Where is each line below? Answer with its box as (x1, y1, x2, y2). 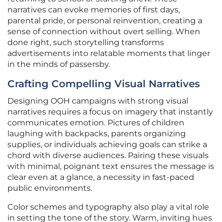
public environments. (7, 183, 92, 193)
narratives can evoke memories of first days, (7, 5, 180, 15)
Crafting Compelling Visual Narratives (7, 78, 200, 90)
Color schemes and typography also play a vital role (7, 202, 209, 212)
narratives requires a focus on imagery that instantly (7, 107, 213, 117)
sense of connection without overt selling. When (7, 27, 200, 37)
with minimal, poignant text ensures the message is (7, 162, 214, 171)
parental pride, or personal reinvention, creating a (7, 16, 202, 26)
